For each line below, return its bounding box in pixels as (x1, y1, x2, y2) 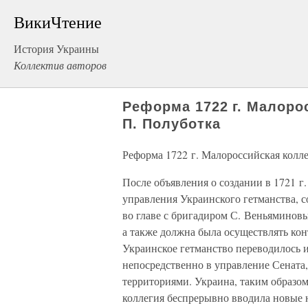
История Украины (14, 41, 99, 56)
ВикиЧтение (14, 11, 102, 33)
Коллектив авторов (14, 58, 107, 72)
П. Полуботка (122, 116, 221, 131)
